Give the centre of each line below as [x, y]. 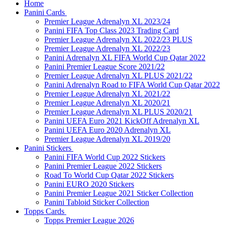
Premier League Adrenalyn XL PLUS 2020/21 [118, 112]
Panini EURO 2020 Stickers [89, 184]
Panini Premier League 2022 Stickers [103, 166]
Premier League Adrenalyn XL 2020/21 [107, 103]
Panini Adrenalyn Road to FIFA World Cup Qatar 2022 [132, 85]
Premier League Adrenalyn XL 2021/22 [107, 94]
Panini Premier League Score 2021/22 [104, 67]
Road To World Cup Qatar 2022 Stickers [109, 175]
